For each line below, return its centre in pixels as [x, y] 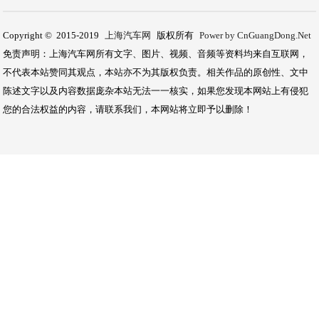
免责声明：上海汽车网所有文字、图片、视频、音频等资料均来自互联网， [156, 54]
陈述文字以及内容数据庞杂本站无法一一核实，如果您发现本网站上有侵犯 [156, 91]
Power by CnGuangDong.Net [256, 35]
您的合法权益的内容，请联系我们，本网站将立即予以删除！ [128, 109]
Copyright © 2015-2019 [52, 35]
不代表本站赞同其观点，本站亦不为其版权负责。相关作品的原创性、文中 [156, 72]
